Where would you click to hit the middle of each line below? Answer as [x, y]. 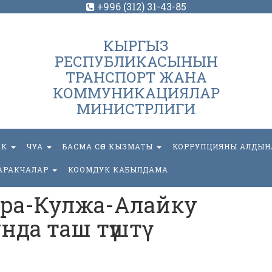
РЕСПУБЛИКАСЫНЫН [136, 61]
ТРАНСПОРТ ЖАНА [136, 77]
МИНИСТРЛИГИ [136, 109]
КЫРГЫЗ [136, 46]
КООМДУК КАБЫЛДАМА [118, 169]
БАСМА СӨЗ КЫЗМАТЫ [109, 146]
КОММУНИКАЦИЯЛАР [136, 93]
